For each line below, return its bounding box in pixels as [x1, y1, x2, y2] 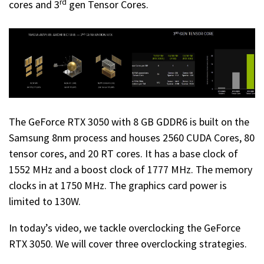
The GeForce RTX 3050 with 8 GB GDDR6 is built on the [9, 115, 249, 129]
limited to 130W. [9, 194, 81, 209]
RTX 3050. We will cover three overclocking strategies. [9, 237, 247, 251]
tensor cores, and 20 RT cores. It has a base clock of [9, 147, 238, 161]
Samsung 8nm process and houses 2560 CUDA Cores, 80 [9, 131, 255, 145]
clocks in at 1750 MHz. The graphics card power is [9, 179, 227, 193]
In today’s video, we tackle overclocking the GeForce [9, 221, 240, 235]
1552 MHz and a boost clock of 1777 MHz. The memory [9, 163, 252, 177]
